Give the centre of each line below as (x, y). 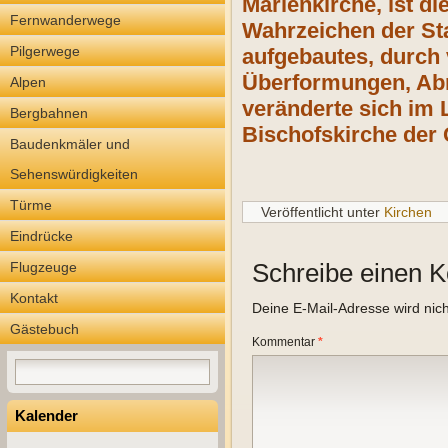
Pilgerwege (45, 51)
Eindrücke (41, 236)
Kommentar (285, 342)
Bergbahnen (49, 113)
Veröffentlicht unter (320, 212)
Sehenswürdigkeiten (74, 174)
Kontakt (34, 298)
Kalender (46, 415)
